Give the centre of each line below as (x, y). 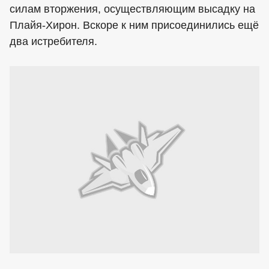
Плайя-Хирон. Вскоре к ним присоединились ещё (134, 25)
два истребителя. (53, 41)
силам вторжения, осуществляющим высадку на (132, 9)
